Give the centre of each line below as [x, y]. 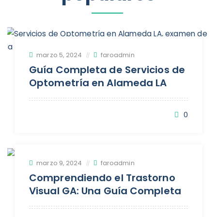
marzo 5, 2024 [59, 55]
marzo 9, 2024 [59, 163]
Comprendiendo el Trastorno [102, 178]
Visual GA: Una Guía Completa [105, 191]
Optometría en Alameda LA [98, 83]
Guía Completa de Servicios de [107, 70]
